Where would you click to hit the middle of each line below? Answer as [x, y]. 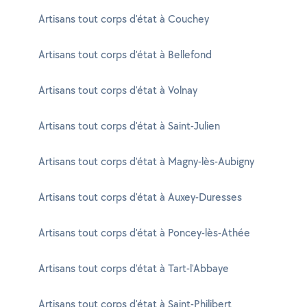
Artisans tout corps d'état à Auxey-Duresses [140, 197]
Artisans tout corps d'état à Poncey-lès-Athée [144, 233]
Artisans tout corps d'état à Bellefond [125, 54]
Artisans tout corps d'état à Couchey [124, 19]
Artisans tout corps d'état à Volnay [118, 90]
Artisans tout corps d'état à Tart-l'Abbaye [134, 268]
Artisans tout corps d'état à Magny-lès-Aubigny [146, 161]
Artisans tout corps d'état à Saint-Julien [129, 126]
